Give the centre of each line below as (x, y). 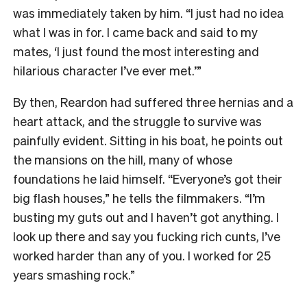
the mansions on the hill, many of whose (123, 159)
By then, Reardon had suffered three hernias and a (153, 101)
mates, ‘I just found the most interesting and (136, 51)
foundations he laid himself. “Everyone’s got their (148, 178)
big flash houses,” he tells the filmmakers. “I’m (139, 197)
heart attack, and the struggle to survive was (137, 121)
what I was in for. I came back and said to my (135, 32)
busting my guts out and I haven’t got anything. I (146, 217)
